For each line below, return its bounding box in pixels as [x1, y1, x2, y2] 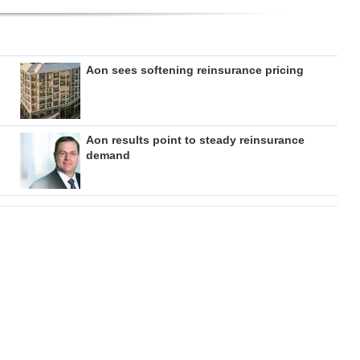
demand [85, 149, 130, 162]
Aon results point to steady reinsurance [85, 133, 305, 147]
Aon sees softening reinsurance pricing [85, 63, 304, 77]
